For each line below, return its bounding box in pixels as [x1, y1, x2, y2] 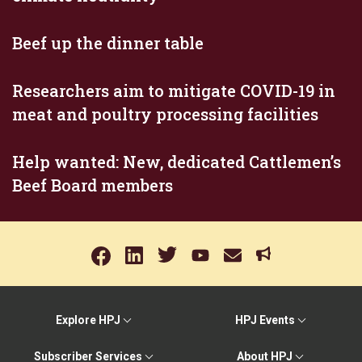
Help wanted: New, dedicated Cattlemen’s [12, 150, 341, 172]
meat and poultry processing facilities [12, 103, 318, 124]
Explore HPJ [55, 314, 120, 326]
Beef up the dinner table [12, 32, 204, 53]
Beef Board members [12, 174, 173, 196]
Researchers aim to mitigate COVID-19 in [12, 79, 335, 101]
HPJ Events [234, 314, 295, 326]
